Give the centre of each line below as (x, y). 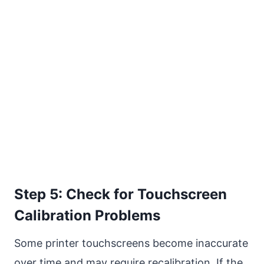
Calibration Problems (87, 216)
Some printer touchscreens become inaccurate (131, 243)
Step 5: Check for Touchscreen (121, 194)
